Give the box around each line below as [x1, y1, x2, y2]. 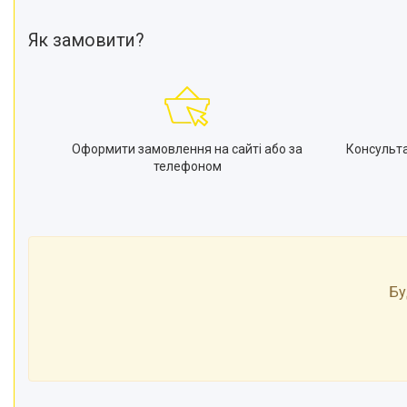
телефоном [153, 159, 222, 174]
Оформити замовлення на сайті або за [72, 142, 303, 156]
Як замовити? [28, 30, 144, 51]
